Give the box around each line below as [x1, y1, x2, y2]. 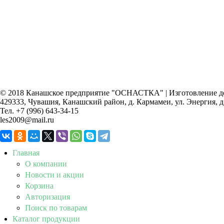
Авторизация [25, 192, 70, 201]
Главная [12, 148, 39, 157]
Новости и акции [25, 170, 84, 179]
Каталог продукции [12, 214, 80, 223]
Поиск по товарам [25, 203, 87, 212]
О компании [25, 159, 67, 168]
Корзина [25, 181, 53, 190]
